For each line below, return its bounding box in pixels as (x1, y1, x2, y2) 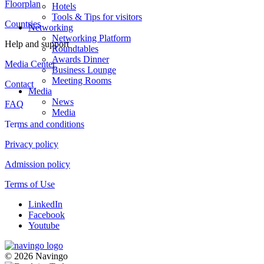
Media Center (5, 58, 55, 69)
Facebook (28, 209, 65, 220)
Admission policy (5, 159, 70, 169)
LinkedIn (28, 199, 62, 209)
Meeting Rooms (52, 75, 111, 85)
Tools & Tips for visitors (52, 12, 142, 22)
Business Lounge (52, 65, 116, 75)
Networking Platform (52, 33, 131, 43)
